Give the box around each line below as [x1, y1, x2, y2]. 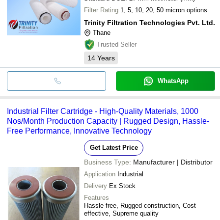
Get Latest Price [89, 143, 138, 151]
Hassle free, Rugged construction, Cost [84, 201, 196, 209]
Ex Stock [109, 182, 136, 190]
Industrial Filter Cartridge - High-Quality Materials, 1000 [7, 107, 198, 115]
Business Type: [84, 158, 131, 166]
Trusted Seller [97, 40, 137, 48]
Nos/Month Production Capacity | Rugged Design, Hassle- [7, 116, 209, 125]
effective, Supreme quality [84, 209, 159, 217]
